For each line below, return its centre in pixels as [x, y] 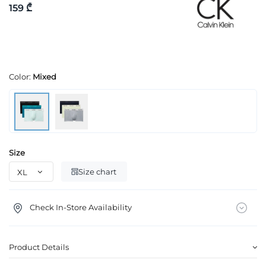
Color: [21, 77]
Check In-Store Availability [80, 207]
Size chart [98, 171]
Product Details [39, 247]
